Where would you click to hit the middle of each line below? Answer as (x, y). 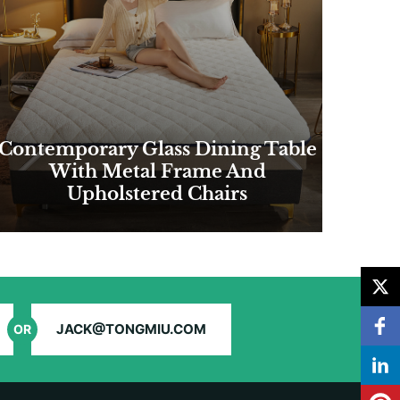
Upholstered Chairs (157, 193)
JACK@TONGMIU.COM (131, 329)
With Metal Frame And (157, 171)
